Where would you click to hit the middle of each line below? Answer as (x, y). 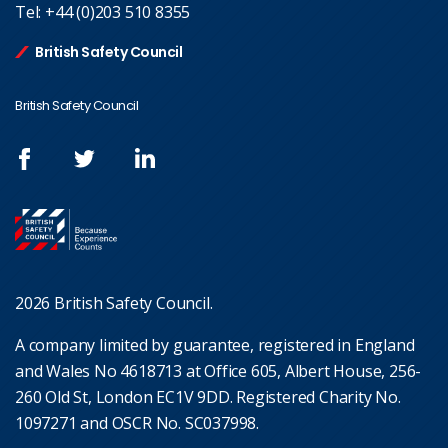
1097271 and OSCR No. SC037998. (137, 423)
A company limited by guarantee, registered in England (215, 345)
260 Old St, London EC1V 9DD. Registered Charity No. (208, 397)
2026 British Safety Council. (114, 303)
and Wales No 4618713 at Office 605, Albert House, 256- (218, 371)
